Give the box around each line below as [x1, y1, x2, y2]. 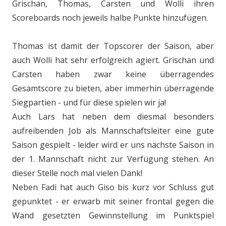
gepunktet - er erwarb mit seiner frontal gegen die [12, 196, 214, 207]
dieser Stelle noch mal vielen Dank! [12, 167, 142, 179]
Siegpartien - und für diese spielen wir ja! [12, 97, 166, 108]
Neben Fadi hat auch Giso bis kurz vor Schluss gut [12, 182, 214, 193]
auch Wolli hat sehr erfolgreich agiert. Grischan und [12, 54, 214, 66]
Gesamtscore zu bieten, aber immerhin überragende [12, 83, 214, 94]
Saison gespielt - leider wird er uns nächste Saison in [12, 139, 214, 150]
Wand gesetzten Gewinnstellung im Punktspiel [12, 210, 214, 221]
